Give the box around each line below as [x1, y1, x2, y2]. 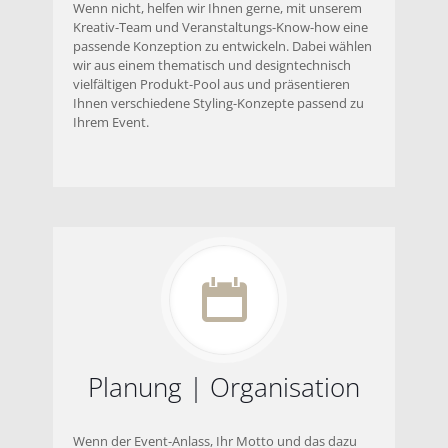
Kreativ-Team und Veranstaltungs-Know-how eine [73, 18, 368, 37]
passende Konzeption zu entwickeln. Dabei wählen [73, 37, 372, 56]
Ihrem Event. [73, 113, 149, 132]
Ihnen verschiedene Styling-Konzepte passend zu [73, 94, 364, 113]
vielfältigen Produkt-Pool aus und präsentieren [73, 75, 350, 94]
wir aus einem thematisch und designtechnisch [73, 56, 351, 75]
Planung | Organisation [88, 369, 360, 406]
